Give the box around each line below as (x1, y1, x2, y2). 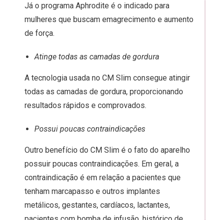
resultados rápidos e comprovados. (25, 101, 148, 110)
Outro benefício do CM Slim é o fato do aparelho (25, 145, 190, 155)
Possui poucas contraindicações (34, 124, 145, 134)
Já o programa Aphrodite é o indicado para (25, 1, 169, 10)
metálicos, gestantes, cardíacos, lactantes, (25, 200, 170, 210)
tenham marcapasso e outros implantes (25, 187, 160, 196)
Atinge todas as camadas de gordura (34, 52, 159, 61)
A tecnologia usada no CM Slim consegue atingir (25, 73, 190, 82)
